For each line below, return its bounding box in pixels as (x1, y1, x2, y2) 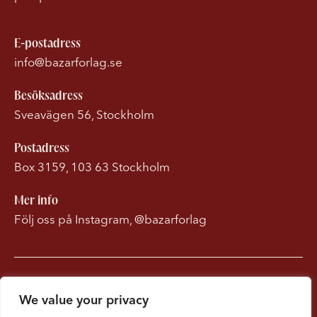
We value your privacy (19, 292, 149, 308)
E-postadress (14, 35, 81, 50)
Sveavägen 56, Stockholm (14, 107, 154, 122)
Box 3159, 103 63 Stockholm (14, 159, 170, 174)
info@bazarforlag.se (14, 54, 122, 69)
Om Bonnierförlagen (102, 288, 215, 303)
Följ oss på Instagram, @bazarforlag (14, 212, 207, 226)
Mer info (14, 192, 58, 207)
